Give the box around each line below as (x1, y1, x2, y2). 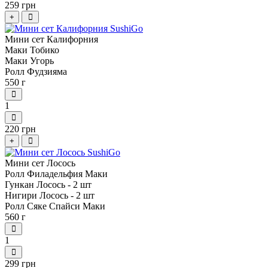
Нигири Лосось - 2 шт (5, 190, 95, 201)
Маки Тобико (5, 45, 59, 56)
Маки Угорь (5, 56, 54, 66)
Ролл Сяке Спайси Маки (5, 201, 105, 212)
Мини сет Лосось (5, 158, 75, 169)
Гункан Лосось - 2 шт (5, 179, 92, 190)
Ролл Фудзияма (5, 66, 67, 77)
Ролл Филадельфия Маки (5, 169, 108, 179)
